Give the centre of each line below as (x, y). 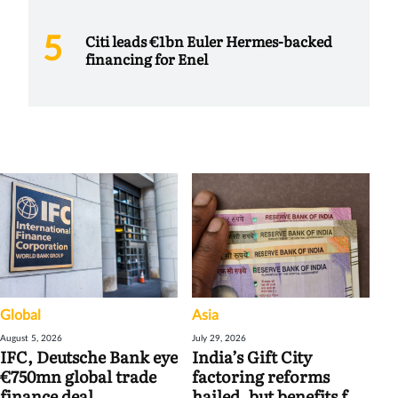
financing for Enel (147, 58)
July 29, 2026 (219, 338)
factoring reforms (261, 376)
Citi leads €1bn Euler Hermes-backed (209, 40)
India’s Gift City (252, 356)
